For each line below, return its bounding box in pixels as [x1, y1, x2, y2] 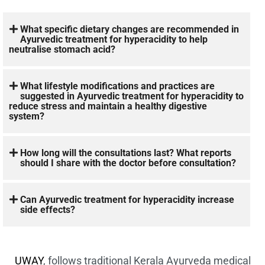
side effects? [20, 203, 76, 215]
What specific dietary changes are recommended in [20, 23, 240, 35]
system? [9, 110, 44, 122]
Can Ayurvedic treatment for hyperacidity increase [20, 193, 235, 205]
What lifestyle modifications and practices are [20, 80, 215, 92]
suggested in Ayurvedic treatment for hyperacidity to [20, 90, 244, 102]
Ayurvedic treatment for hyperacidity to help [20, 33, 208, 45]
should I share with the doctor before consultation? [20, 157, 237, 169]
